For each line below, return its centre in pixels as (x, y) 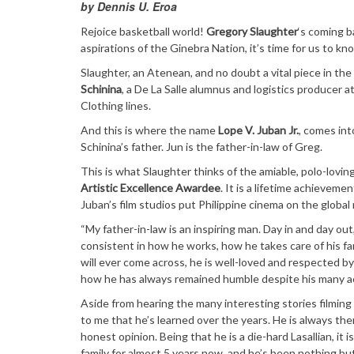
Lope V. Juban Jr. (258, 130)
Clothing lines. (116, 106)
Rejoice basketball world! (143, 32)
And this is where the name (149, 130)
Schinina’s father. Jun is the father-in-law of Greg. (201, 147)
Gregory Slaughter (252, 32)
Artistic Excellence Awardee (151, 188)
